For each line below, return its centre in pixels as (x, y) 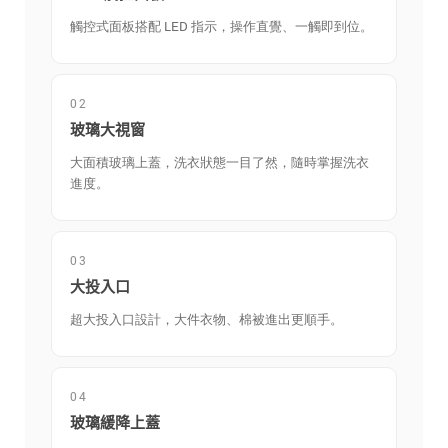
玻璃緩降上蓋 (115, 423)
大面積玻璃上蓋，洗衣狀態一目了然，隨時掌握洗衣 (219, 162)
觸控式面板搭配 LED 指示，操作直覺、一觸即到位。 (221, 26)
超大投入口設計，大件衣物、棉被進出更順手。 (206, 319)
